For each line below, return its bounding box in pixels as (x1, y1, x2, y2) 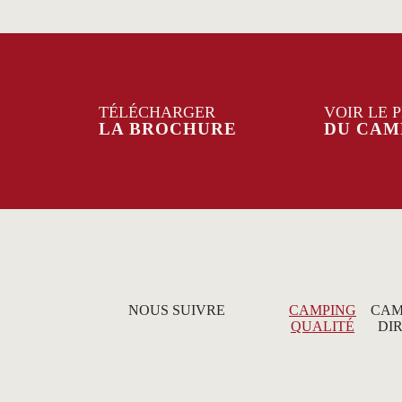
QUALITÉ (291, 319, 354, 335)
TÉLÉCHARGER (99, 103, 216, 122)
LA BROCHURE (99, 119, 238, 139)
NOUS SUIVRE (128, 302, 225, 319)
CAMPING (289, 302, 356, 319)
